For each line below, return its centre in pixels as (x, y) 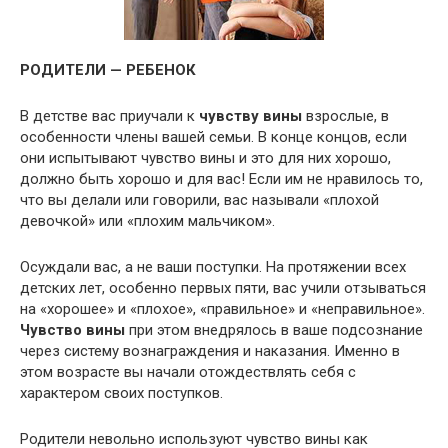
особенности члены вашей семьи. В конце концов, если (213, 137)
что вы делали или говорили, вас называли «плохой (199, 200)
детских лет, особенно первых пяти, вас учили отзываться (223, 288)
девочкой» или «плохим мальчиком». (147, 221)
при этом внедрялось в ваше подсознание (274, 330)
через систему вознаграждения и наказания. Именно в (210, 351)
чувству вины (250, 116)
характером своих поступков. (121, 393)
